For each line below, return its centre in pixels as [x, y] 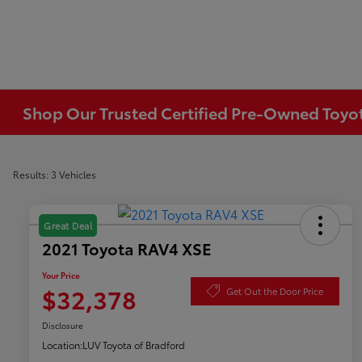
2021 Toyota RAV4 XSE [127, 248]
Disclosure [63, 326]
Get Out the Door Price [275, 290]
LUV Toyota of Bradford [134, 345]
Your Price [61, 276]
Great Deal [68, 226]
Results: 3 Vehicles [55, 174]
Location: [62, 345]
